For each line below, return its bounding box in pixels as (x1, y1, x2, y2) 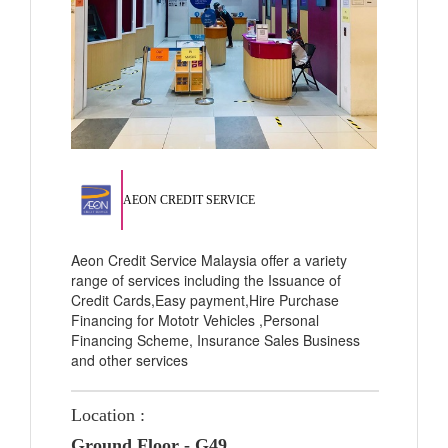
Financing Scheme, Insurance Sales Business (71, 330, 360, 350)
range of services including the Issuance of (71, 270, 341, 290)
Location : (71, 405, 145, 425)
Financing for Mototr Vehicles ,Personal (71, 310, 319, 330)
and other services (71, 350, 188, 370)
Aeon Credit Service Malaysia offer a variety (71, 250, 347, 270)
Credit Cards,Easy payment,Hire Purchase (71, 290, 339, 310)
